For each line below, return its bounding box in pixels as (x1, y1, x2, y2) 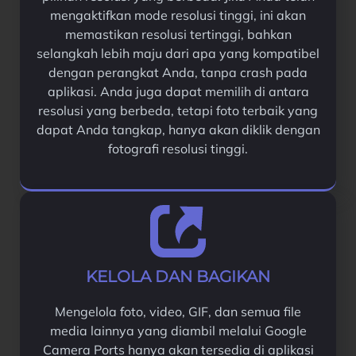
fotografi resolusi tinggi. (108, 140, 248, 157)
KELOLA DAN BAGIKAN (86, 266, 270, 286)
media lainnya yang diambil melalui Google (49, 322, 307, 339)
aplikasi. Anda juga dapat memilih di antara (47, 83, 309, 99)
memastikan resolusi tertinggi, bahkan (64, 25, 292, 42)
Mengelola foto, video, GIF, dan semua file (55, 303, 301, 319)
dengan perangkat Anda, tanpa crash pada (48, 64, 308, 80)
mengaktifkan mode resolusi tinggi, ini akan (50, 6, 306, 23)
